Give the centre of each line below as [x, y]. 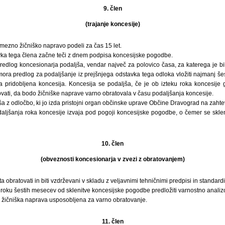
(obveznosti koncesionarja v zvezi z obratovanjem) [113, 159]
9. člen [113, 8]
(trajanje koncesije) [113, 24]
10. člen [113, 143]
